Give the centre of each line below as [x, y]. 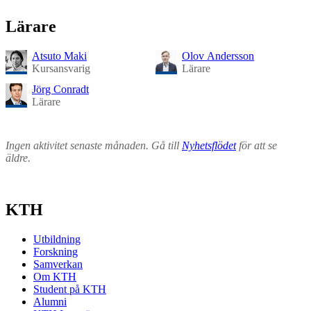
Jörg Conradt [60, 90]
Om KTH [55, 276]
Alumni [50, 301]
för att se [257, 145]
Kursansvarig [61, 69]
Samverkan [58, 264]
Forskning [56, 251]
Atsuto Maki [59, 56]
